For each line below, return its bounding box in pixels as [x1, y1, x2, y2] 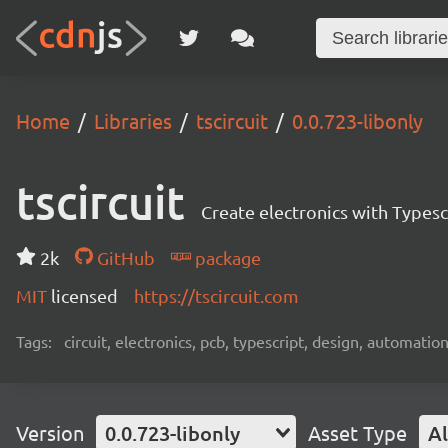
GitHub [92, 247, 155, 268]
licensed [51, 285, 118, 306]
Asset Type [308, 420, 407, 445]
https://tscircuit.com [134, 285, 299, 306]
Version [16, 420, 84, 445]
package [190, 247, 261, 268]
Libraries [94, 108, 172, 133]
